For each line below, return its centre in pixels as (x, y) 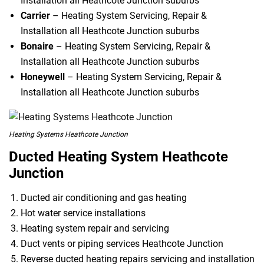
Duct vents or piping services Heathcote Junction (122, 244)
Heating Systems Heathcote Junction (68, 135)
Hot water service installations (83, 213)
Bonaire (37, 46)
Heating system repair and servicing (95, 229)
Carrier (35, 15)
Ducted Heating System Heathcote (118, 157)
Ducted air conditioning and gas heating (104, 198)
